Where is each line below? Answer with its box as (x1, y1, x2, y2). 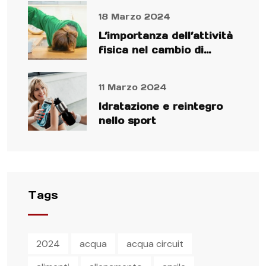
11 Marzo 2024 (99, 81, 167, 93)
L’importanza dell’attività (99, 29, 233, 42)
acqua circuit (126, 237, 183, 250)
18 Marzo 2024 (99, 11, 170, 22)
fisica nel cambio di (99, 43, 204, 56)
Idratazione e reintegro (99, 100, 223, 112)
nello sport (99, 114, 156, 126)
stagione (99, 58, 145, 70)
